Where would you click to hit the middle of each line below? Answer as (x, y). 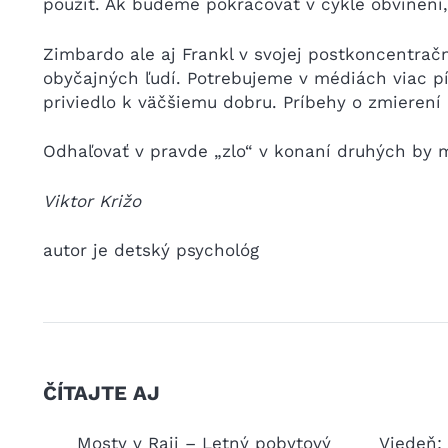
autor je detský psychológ (150, 250)
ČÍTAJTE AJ (101, 393)
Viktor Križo (91, 200)
